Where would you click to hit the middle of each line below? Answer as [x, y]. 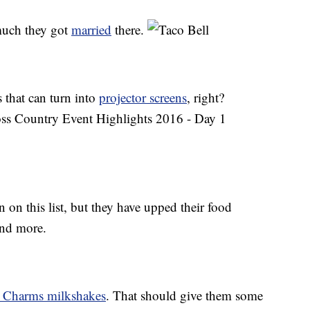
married [91, 30]
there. [129, 30]
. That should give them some [184, 295]
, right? [206, 98]
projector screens [143, 98]
